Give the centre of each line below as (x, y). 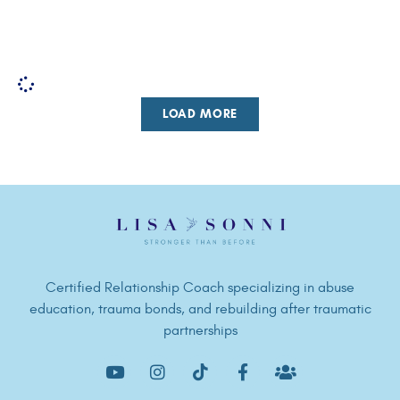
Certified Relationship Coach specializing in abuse (200, 287)
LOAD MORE (200, 113)
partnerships (200, 330)
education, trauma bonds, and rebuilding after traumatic (200, 308)
